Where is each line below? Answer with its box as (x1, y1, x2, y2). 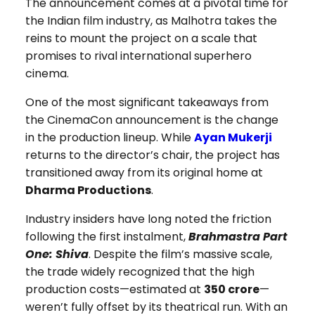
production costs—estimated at (25, 281, 204, 298)
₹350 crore (203, 281, 259, 298)
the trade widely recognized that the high (25, 264, 255, 281)
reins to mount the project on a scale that (25, 30, 257, 47)
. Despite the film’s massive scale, (88, 246, 272, 263)
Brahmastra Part (188, 229, 288, 245)
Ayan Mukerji (193, 129, 272, 146)
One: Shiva (25, 246, 89, 263)
